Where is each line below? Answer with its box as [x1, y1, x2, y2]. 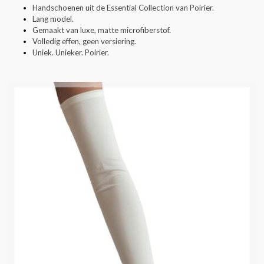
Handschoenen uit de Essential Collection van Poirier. [32, 2, 214, 12]
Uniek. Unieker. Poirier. [32, 47, 109, 57]
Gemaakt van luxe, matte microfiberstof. [32, 25, 171, 35]
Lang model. [32, 14, 74, 24]
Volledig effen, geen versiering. [32, 36, 136, 46]
